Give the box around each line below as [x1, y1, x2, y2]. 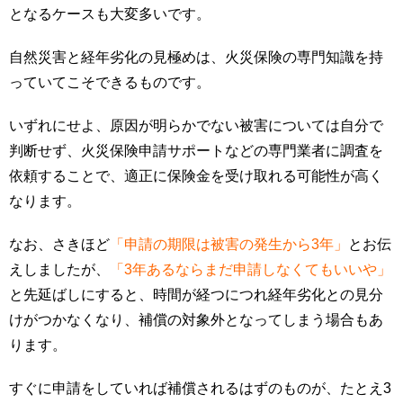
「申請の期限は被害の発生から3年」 [110, 237, 348, 253]
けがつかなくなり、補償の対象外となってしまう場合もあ [9, 312, 383, 328]
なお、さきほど [9, 237, 110, 253]
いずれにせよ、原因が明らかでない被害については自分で [9, 118, 383, 134]
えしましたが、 [9, 262, 110, 278]
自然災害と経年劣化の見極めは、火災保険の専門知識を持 [9, 49, 383, 66]
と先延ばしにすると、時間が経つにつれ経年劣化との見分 [9, 287, 383, 303]
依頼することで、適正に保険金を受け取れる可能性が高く [9, 168, 383, 184]
